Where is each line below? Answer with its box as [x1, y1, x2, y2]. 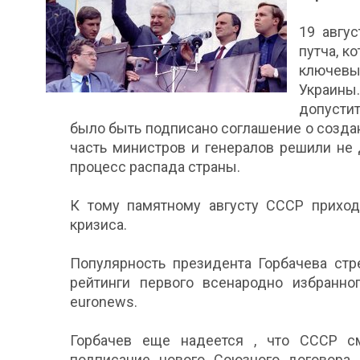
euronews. [70, 293, 137, 310]
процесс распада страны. [70, 158, 240, 175]
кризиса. [70, 216, 127, 233]
